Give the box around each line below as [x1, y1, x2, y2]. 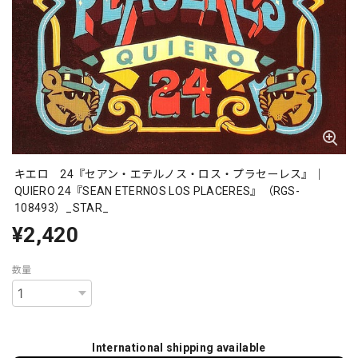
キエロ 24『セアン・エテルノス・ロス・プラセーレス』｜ [14, 168, 324, 181]
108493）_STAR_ [14, 201, 109, 214]
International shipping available [92, 340, 266, 354]
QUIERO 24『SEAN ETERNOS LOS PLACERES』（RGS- [14, 185, 300, 197]
